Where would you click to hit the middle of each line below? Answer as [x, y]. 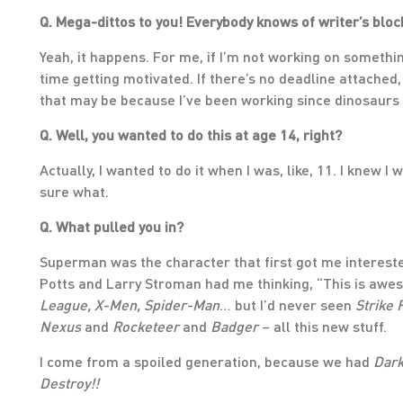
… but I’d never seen [287, 304]
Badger [234, 326]
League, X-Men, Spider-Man [130, 304]
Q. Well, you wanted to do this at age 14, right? [191, 134]
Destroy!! [69, 383]
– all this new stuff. [326, 326]
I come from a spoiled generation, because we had [206, 361]
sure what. [74, 191]
